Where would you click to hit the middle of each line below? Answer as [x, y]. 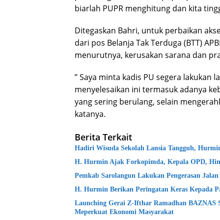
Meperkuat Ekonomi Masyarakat [124, 212]
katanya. [90, 114]
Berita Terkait [103, 137]
